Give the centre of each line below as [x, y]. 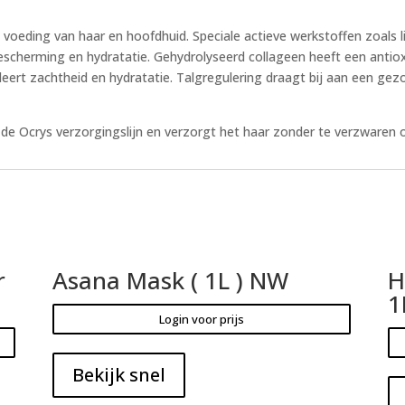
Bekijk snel [118, 374]
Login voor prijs [202, 319]
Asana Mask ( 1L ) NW [170, 280]
